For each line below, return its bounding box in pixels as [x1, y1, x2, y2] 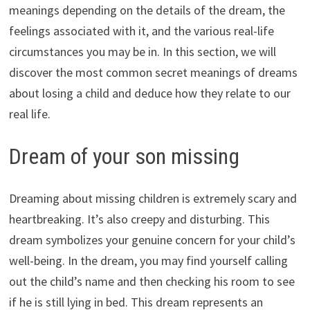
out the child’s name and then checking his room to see [8, 273, 295, 289]
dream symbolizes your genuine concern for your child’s [8, 231, 295, 248]
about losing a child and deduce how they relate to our [8, 85, 291, 102]
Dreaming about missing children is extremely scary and [8, 190, 297, 206]
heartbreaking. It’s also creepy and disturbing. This [8, 210, 270, 227]
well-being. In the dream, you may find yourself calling [8, 252, 288, 268]
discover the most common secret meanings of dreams [8, 64, 298, 81]
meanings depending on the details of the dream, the [8, 2, 285, 19]
